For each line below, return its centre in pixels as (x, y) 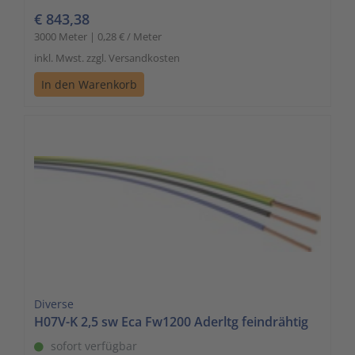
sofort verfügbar (94, 345)
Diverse (54, 303)
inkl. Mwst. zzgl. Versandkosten (107, 57)
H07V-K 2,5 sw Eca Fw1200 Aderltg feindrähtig (171, 321)
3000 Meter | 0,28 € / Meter (98, 36)
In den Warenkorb (89, 84)
